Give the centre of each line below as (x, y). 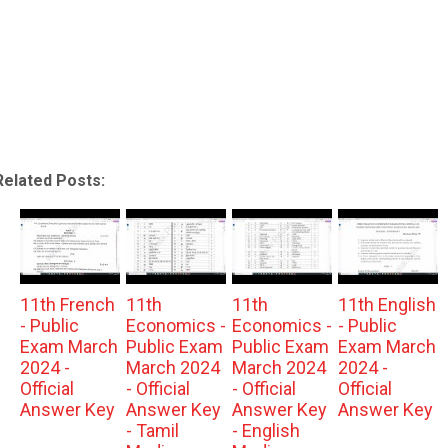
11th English (386, 305)
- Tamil (152, 431)
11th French (67, 305)
